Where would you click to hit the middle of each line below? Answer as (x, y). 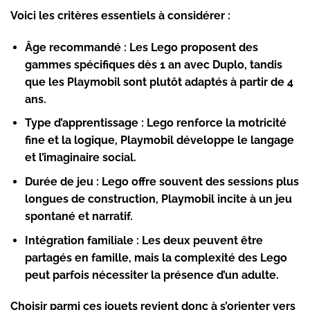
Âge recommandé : (75, 47)
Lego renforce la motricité (215, 123)
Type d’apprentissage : (84, 123)
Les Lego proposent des (192, 47)
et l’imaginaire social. (80, 158)
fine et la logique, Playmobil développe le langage (159, 140)
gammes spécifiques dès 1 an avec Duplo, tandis (153, 64)
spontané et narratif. (79, 217)
